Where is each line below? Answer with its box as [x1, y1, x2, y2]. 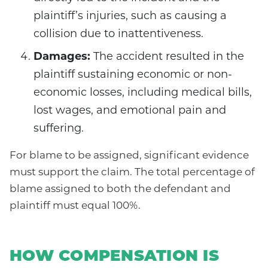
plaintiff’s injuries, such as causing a [33, 11, 227, 23]
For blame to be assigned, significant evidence [10, 151, 249, 162]
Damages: [33, 51, 90, 63]
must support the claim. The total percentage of [10, 167, 255, 178]
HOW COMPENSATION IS [10, 249, 219, 266]
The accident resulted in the [90, 51, 244, 63]
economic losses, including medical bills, [33, 87, 252, 99]
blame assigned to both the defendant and [10, 184, 231, 195]
